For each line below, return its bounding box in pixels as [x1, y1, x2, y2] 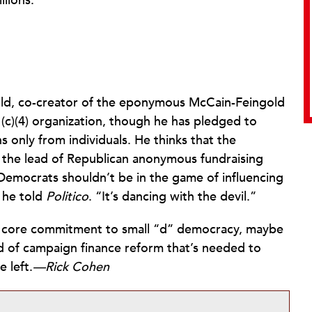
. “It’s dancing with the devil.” [88, 188, 256, 205]
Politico [46, 188, 88, 205]
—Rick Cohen [33, 258, 109, 276]
